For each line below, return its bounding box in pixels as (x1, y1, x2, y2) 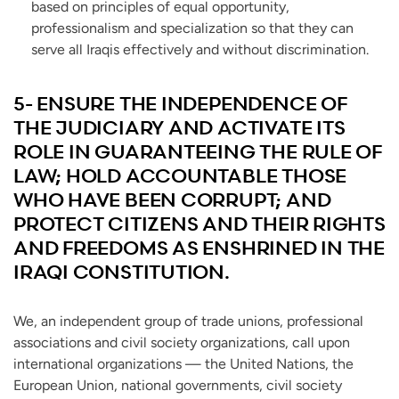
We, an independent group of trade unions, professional (13, 313, 363, 330)
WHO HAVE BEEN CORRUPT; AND (13, 188, 331, 213)
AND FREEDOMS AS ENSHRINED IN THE (13, 236, 385, 261)
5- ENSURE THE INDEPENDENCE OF (13, 92, 347, 117)
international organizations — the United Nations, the (13, 355, 354, 373)
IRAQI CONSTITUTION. (13, 260, 230, 285)
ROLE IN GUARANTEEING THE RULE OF (13, 140, 382, 165)
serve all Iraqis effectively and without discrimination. (31, 41, 369, 59)
